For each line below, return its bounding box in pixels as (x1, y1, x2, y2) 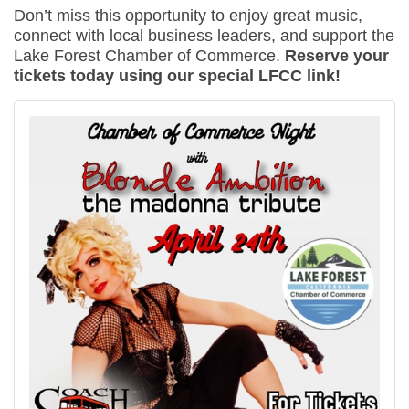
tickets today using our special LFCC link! (14, 66, 341, 85)
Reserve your (285, 46, 389, 65)
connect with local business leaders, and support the (14, 26, 394, 45)
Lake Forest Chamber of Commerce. (14, 46, 285, 65)
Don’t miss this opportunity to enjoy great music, (14, 5, 362, 25)
